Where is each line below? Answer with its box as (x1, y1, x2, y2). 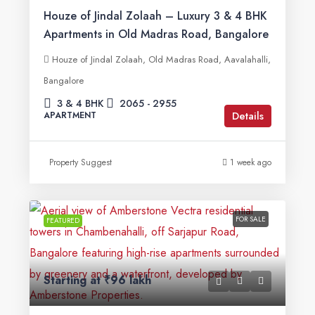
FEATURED (46, 215, 79, 226)
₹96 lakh (104, 272, 151, 288)
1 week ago (230, 156, 271, 169)
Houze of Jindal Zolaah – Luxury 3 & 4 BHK (44, 8, 267, 24)
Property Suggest (49, 156, 112, 169)
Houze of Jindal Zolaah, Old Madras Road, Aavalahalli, (52, 53, 271, 66)
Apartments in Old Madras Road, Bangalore (44, 26, 269, 42)
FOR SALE (236, 214, 266, 224)
